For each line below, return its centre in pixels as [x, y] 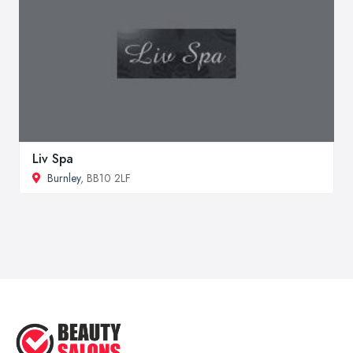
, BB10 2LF [106, 178]
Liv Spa [53, 158]
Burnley [64, 178]
